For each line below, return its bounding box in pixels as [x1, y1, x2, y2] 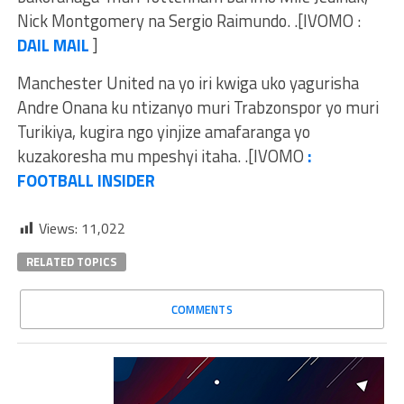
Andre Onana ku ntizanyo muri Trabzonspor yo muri [16, 95, 379, 121]
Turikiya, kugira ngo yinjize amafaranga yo [16, 119, 310, 145]
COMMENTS [170, 300, 234, 319]
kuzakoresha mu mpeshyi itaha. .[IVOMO [16, 143, 308, 170]
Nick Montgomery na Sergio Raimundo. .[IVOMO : [16, 8, 361, 34]
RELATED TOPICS [25, 252, 117, 271]
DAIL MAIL [16, 32, 89, 59]
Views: [38, 217, 78, 240]
